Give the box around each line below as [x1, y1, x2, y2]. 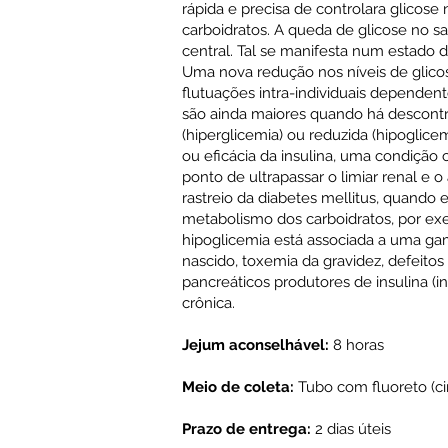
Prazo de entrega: [182, 420, 311, 438]
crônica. [182, 294, 235, 312]
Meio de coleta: [182, 378, 294, 396]
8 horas [329, 336, 384, 354]
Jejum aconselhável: [182, 336, 329, 354]
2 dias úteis [311, 420, 391, 438]
